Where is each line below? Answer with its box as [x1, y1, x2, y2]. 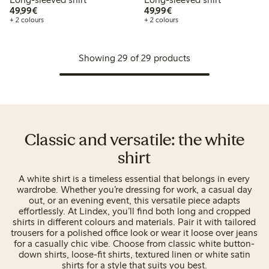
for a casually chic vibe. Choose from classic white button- [14, 237, 255, 249]
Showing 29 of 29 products [78, 52, 190, 64]
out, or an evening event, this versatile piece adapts [28, 194, 240, 206]
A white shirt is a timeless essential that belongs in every [19, 172, 250, 184]
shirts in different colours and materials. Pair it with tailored [13, 216, 256, 228]
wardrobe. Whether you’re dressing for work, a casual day [16, 183, 252, 195]
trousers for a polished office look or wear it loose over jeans [11, 226, 258, 238]
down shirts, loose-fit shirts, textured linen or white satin [18, 248, 250, 260]
